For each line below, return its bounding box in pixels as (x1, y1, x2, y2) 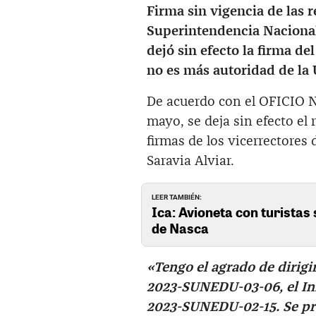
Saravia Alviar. (147, 154, 234, 169)
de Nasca (152, 218, 209, 237)
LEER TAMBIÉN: (152, 193, 202, 201)
